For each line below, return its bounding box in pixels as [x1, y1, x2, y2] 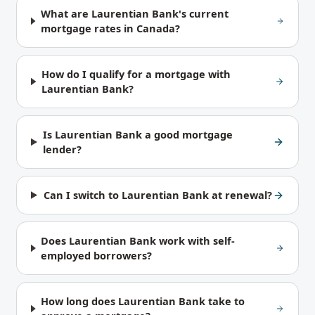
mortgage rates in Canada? [40, 21, 180, 35]
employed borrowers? [41, 248, 153, 262]
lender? [42, 142, 82, 156]
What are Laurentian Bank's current [40, 6, 229, 20]
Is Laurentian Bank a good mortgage [42, 127, 233, 141]
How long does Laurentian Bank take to [41, 294, 245, 308]
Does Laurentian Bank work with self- [41, 233, 236, 247]
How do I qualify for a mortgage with [41, 67, 231, 81]
